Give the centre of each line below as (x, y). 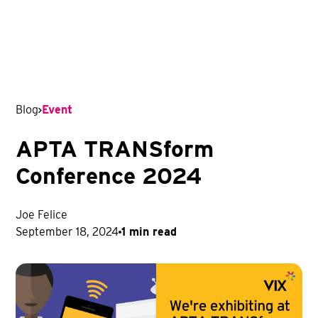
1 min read (149, 232)
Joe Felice (42, 215)
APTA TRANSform (115, 149)
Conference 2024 (109, 176)
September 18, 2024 (67, 232)
